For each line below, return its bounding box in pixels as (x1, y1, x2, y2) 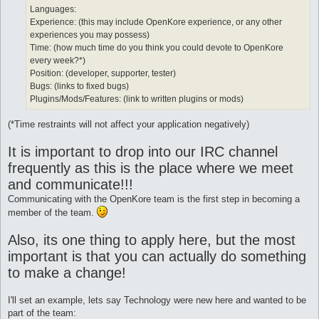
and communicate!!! (8, 177, 133, 193)
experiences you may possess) (30, 29, 150, 40)
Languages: (30, 4, 76, 14)
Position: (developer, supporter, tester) (30, 68, 176, 78)
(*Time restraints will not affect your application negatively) (8, 119, 249, 130)
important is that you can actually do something (8, 249, 306, 265)
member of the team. (8, 207, 97, 219)
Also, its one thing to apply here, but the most (8, 232, 296, 249)
